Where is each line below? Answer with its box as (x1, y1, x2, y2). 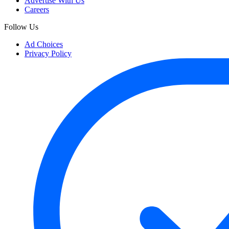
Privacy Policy (25, 49, 72, 58)
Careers (25, 5, 49, 14)
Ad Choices (25, 40, 63, 49)
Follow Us (4, 22, 38, 32)
